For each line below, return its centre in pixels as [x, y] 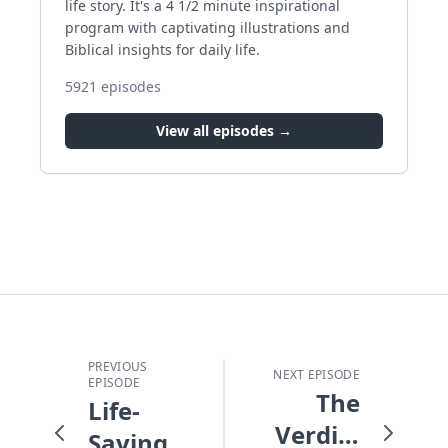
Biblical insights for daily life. [162, 49]
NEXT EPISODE [316, 374]
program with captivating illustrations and [207, 27]
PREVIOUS [118, 366]
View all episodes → [224, 130]
